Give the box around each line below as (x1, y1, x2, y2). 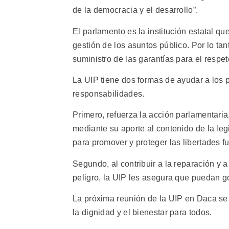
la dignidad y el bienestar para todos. (73, 208, 212, 217)
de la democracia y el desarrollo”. (73, 6, 198, 15)
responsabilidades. (73, 89, 145, 99)
